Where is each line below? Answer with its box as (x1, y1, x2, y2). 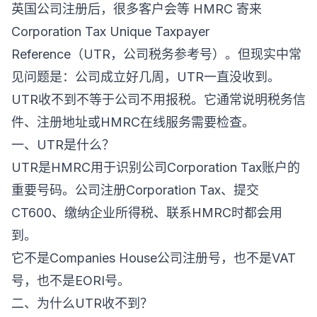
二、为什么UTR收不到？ (11, 296, 153, 311)
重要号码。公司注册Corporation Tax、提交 (11, 183, 259, 197)
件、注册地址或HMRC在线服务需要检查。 (11, 115, 255, 129)
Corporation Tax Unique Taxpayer (11, 24, 209, 39)
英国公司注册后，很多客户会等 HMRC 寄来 (11, 1, 262, 16)
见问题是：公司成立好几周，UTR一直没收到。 (11, 69, 280, 84)
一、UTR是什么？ (11, 137, 115, 152)
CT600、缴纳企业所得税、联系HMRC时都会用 (11, 205, 282, 220)
